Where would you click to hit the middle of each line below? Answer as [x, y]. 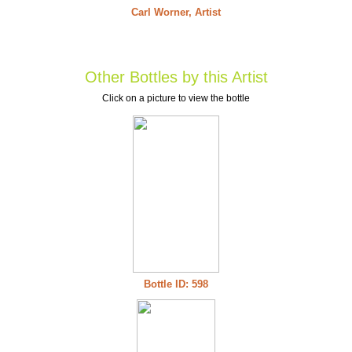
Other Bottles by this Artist [176, 77]
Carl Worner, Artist [176, 12]
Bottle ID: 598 [176, 284]
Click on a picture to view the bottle [176, 98]
